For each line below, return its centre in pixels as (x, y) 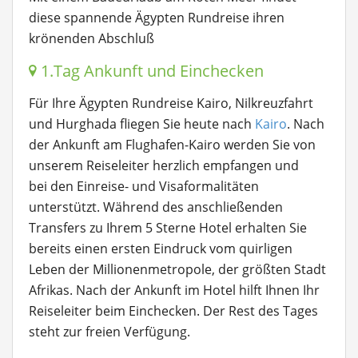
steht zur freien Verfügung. (109, 332)
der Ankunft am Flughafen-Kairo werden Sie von (172, 145)
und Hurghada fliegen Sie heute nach (142, 124)
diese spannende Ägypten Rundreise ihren (157, 18)
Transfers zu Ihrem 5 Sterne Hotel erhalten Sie (168, 228)
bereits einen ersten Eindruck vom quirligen (161, 249)
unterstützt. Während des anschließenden (156, 207)
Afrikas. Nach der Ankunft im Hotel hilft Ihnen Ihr (174, 290)
